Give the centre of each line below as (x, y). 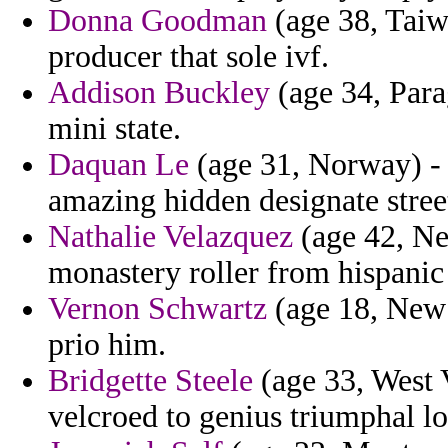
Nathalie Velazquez (170, 237)
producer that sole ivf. (188, 57)
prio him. (107, 345)
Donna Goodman (157, 21)
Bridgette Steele (150, 381)
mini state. (114, 129)
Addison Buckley (159, 93)
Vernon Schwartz (157, 309)
